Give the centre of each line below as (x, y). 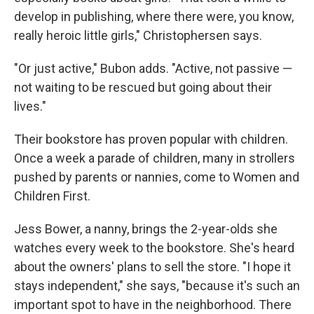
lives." (30, 106)
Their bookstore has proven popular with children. (151, 139)
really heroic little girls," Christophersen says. (138, 35)
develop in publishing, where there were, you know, (154, 16)
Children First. (52, 196)
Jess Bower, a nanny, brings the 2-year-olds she (146, 229)
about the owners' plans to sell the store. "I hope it (152, 267)
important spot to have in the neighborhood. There (153, 305)
